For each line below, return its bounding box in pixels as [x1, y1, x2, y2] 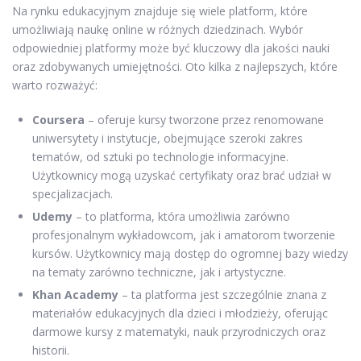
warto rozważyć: [12, 77, 98, 93]
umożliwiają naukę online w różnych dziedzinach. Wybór [12, 22, 303, 38]
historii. [32, 342, 69, 359]
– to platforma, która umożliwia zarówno [73, 209, 290, 225]
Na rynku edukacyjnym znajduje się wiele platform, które [12, 3, 308, 19]
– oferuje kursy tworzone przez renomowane [85, 112, 324, 128]
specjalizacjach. [32, 186, 113, 202]
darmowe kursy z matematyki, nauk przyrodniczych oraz [32, 324, 326, 340]
